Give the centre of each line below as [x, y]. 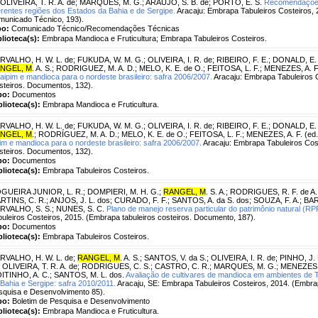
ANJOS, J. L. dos [80, 200]
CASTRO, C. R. [182, 266]
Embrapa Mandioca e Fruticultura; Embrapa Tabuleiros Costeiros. [154, 38]
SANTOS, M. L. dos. [89, 274]
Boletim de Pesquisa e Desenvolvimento [81, 301]
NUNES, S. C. [80, 208]
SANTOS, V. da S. [175, 257]
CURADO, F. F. [141, 200]
